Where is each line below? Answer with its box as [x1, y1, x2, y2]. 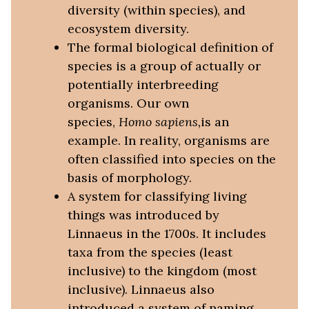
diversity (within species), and [67, 2, 246, 19]
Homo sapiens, [118, 114, 201, 130]
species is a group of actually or [67, 58, 261, 74]
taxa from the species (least [67, 244, 232, 261]
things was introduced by [67, 207, 219, 223]
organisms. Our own [67, 95, 189, 112]
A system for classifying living [67, 188, 247, 205]
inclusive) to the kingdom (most [67, 263, 257, 279]
